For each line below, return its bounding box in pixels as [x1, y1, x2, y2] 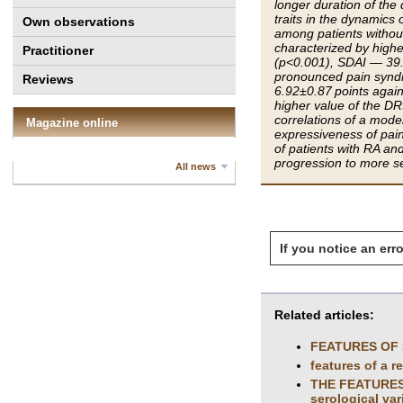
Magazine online [26, 116, 118, 130]
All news [175, 161, 216, 172]
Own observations [22, 14, 135, 29]
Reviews [22, 72, 74, 86]
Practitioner [22, 43, 94, 58]
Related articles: [274, 307, 374, 322]
